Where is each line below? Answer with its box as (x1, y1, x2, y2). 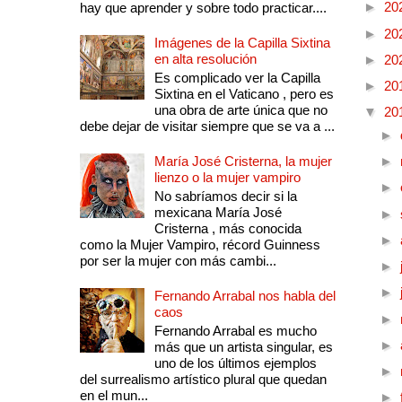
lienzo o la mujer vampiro (153, 170, 301, 186)
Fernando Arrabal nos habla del (153, 288, 336, 304)
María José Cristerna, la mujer (153, 153, 332, 170)
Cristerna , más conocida (153, 221, 301, 237)
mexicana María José (153, 205, 282, 221)
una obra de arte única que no (153, 102, 328, 118)
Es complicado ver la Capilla (153, 70, 320, 86)
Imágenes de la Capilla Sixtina (153, 35, 330, 51)
